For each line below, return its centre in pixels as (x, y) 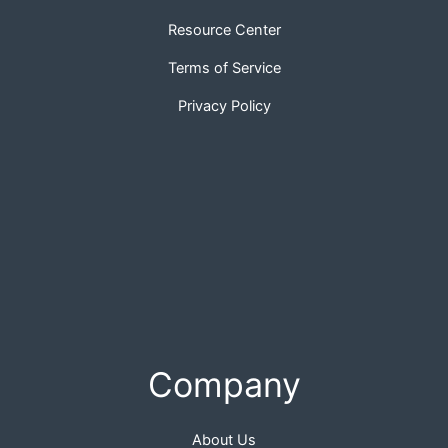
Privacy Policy (224, 106)
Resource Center (224, 30)
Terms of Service (224, 68)
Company (224, 385)
